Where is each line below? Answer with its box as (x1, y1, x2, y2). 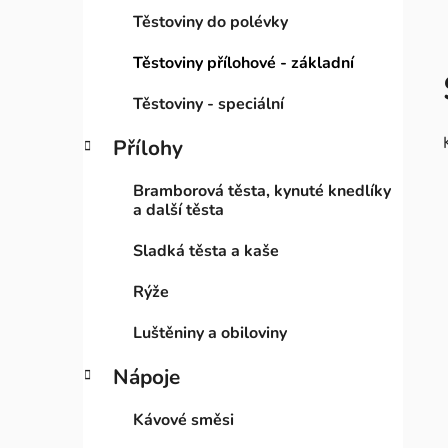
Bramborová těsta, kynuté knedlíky (133, 180, 391, 203)
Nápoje (113, 363, 180, 392)
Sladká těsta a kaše (133, 240, 279, 263)
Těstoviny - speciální (133, 93, 284, 116)
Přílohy (113, 134, 183, 163)
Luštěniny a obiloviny (133, 322, 287, 345)
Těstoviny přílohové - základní (133, 52, 354, 75)
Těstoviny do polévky (133, 11, 288, 34)
